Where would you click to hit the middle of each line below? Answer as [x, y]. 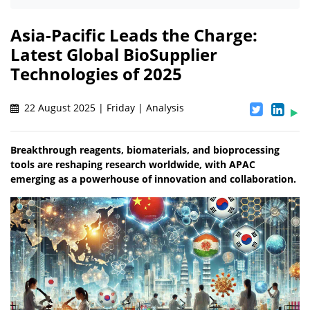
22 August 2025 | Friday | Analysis [103, 108]
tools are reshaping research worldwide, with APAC [133, 165]
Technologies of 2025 [96, 74]
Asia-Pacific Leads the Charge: [134, 35]
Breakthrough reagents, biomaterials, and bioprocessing [145, 150]
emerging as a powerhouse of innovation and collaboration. [153, 179]
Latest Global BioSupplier [114, 55]
